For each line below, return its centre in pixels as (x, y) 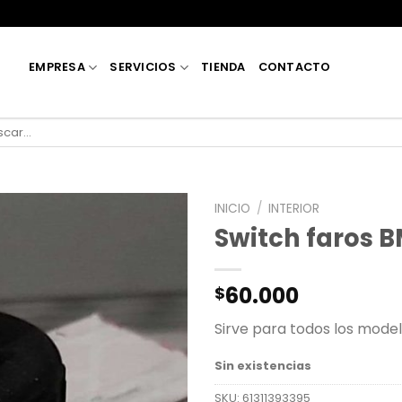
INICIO (232, 209)
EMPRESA (57, 67)
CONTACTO (294, 67)
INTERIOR (294, 209)
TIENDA (223, 67)
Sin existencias (263, 365)
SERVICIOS (143, 67)
